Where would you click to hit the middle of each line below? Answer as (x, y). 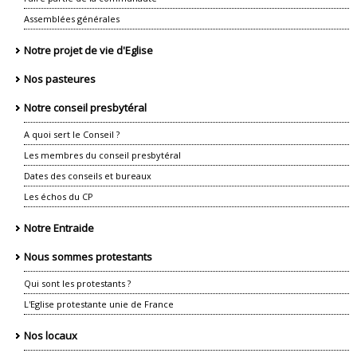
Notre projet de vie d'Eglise (88, 50)
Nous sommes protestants (88, 256)
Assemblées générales (72, 19)
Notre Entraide (59, 228)
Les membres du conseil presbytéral (102, 155)
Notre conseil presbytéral (85, 107)
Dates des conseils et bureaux (88, 176)
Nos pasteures (60, 78)
